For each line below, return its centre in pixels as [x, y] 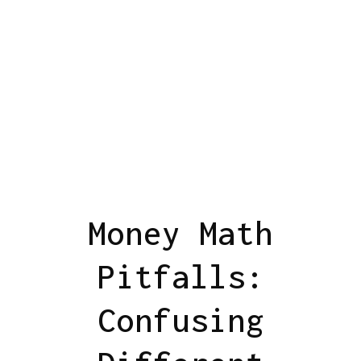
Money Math [180, 232]
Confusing [180, 320]
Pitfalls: [180, 276]
